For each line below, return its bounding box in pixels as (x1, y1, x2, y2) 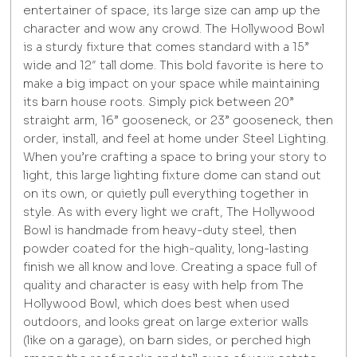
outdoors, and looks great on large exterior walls (23, 315, 309, 330)
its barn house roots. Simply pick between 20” (23, 95, 295, 110)
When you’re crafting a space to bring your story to (23, 150, 328, 165)
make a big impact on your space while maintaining (23, 76, 320, 92)
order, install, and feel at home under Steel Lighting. (23, 131, 329, 147)
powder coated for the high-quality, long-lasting (23, 241, 309, 257)
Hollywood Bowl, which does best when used (23, 296, 290, 312)
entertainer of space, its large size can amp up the (23, 3, 321, 18)
